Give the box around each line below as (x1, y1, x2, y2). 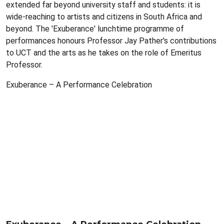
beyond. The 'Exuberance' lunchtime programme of (6, 24, 184, 33)
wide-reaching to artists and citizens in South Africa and (6, 12, 202, 21)
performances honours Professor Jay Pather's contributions (6, 36, 216, 45)
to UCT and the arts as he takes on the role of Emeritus (6, 48, 201, 57)
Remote (6, 92, 34, 101)
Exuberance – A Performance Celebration (6, 80, 152, 89)
